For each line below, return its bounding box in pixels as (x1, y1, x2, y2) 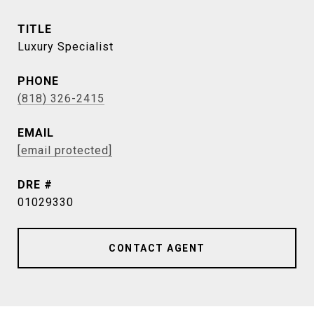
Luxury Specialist (18, 40, 114, 54)
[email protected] (18, 144, 112, 158)
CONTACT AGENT (109, 243, 205, 254)
